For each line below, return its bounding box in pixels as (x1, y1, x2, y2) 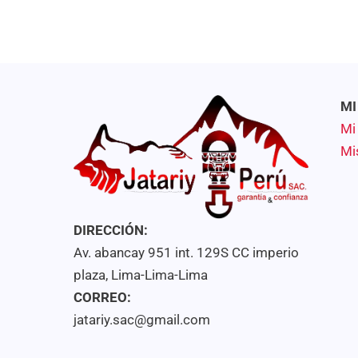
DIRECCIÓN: (74, 222, 148, 239)
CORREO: (74, 289, 131, 306)
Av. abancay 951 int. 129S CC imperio (74, 245, 299, 261)
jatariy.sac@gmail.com (74, 312, 210, 328)
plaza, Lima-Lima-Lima (74, 267, 208, 284)
